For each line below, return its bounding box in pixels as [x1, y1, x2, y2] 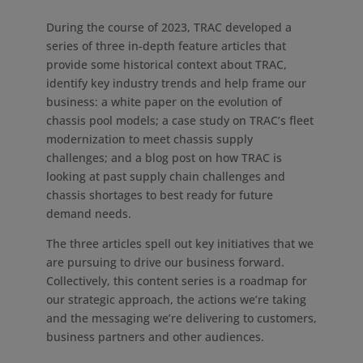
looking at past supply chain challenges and [45, 169, 285, 184]
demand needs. [45, 206, 131, 221]
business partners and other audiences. [45, 329, 264, 344]
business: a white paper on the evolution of [45, 94, 282, 109]
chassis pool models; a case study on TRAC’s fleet [45, 113, 314, 128]
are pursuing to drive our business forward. [45, 254, 284, 270]
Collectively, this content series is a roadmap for [45, 273, 307, 288]
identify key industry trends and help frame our [45, 75, 306, 91]
